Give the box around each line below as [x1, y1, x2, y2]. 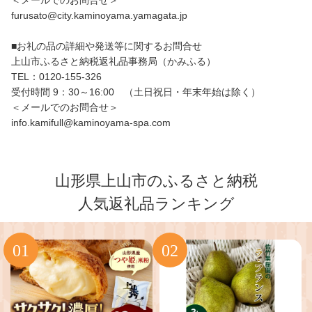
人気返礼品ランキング [77, 195, 235, 212]
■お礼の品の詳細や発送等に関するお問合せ [11, 40, 202, 52]
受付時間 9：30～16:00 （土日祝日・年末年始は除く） [11, 86, 260, 97]
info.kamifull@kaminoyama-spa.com [11, 117, 171, 128]
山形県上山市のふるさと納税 [54, 172, 258, 189]
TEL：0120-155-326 [11, 71, 102, 82]
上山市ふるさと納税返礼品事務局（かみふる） [11, 56, 216, 67]
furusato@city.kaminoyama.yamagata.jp [11, 10, 187, 21]
